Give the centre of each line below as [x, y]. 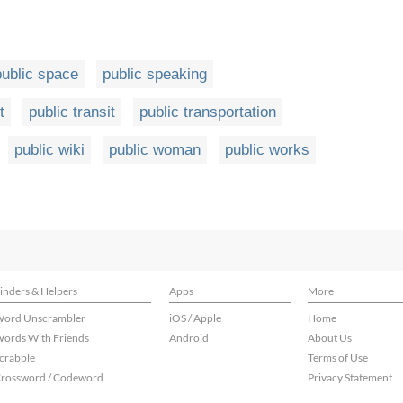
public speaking [155, 75]
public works [267, 150]
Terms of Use [338, 358]
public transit [72, 112]
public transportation [208, 112]
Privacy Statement [350, 377]
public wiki [49, 150]
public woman [155, 150]
